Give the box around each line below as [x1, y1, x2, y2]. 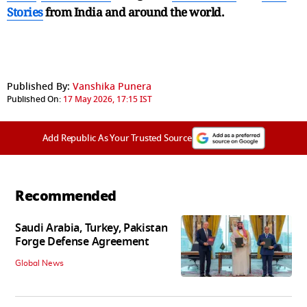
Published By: [7, 79, 70, 94]
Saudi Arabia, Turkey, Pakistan [15, 220, 168, 237]
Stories [7, 3, 43, 20]
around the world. [127, 3, 223, 20]
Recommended [15, 185, 116, 206]
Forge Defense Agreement [15, 234, 149, 251]
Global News [15, 259, 64, 268]
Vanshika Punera [73, 79, 151, 94]
